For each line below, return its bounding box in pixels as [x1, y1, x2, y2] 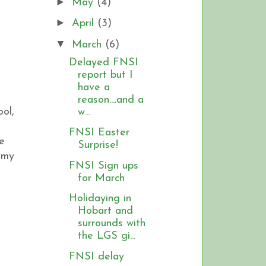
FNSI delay [68, 251, 124, 262]
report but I [77, 69, 133, 81]
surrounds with [77, 218, 145, 230]
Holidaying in [68, 193, 131, 205]
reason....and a [77, 94, 144, 106]
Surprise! [77, 140, 118, 151]
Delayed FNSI [68, 56, 138, 68]
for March [77, 172, 125, 184]
